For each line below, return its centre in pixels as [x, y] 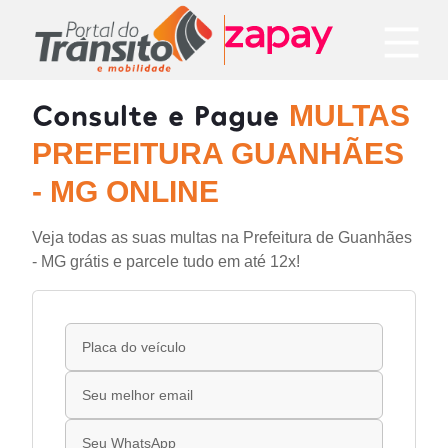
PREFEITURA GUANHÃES [218, 153]
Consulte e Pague [160, 114]
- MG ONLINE [125, 191]
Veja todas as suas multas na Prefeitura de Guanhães [222, 237]
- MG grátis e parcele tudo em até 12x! [166, 261]
